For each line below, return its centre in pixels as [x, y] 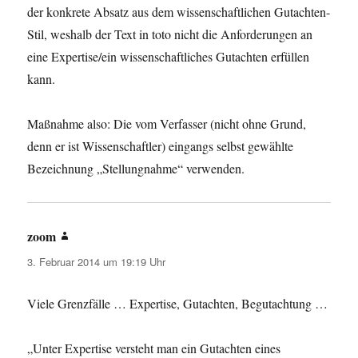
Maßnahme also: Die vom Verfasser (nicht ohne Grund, [167, 124]
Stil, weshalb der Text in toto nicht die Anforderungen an [170, 34]
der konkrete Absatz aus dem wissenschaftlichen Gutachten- [179, 12]
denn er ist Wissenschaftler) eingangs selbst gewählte [161, 146]
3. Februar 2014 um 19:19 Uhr [97, 262]
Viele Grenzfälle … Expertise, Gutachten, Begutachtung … [178, 304]
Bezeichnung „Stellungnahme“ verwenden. [136, 169]
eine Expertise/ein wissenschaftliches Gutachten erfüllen [169, 57]
